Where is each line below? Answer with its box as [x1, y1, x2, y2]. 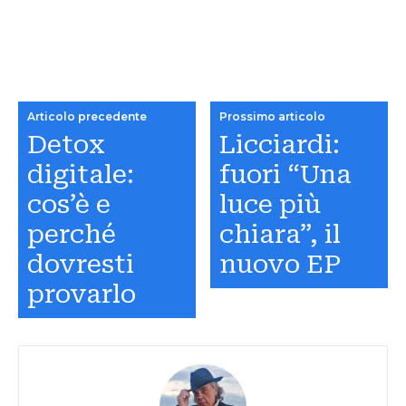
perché [27, 218, 116, 249]
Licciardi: [219, 129, 341, 159]
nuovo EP [219, 248, 342, 279]
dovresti [27, 248, 134, 279]
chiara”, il [219, 218, 342, 249]
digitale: [27, 159, 134, 189]
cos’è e [27, 188, 111, 219]
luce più [219, 188, 322, 219]
